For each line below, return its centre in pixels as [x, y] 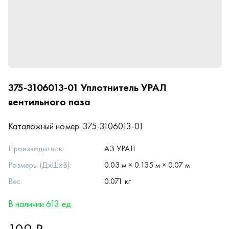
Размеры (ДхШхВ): [40, 165]
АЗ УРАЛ [120, 148]
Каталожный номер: [44, 126]
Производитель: [36, 148]
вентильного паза [49, 102]
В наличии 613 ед [40, 204]
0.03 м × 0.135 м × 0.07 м [147, 165]
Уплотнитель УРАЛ [123, 87]
